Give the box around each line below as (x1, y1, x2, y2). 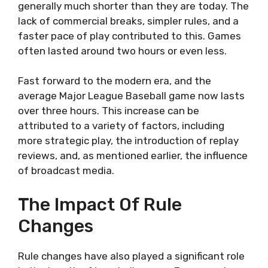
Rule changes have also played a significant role (18, 249, 245, 262)
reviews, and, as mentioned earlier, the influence (18, 150, 248, 162)
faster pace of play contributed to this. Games (18, 29, 241, 42)
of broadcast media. (18, 165, 114, 177)
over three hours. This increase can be (18, 105, 199, 117)
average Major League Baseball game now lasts (18, 90, 245, 102)
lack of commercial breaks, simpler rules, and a (18, 14, 239, 27)
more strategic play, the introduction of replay (18, 135, 239, 147)
